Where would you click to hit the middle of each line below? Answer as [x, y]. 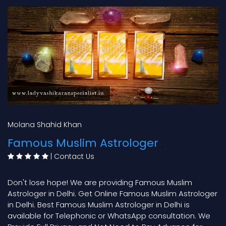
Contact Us [74, 156]
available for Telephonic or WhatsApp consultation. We [109, 215]
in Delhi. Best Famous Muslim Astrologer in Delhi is [99, 204]
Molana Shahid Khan [45, 125]
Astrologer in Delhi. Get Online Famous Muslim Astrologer [112, 193]
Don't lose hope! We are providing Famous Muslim [100, 182]
